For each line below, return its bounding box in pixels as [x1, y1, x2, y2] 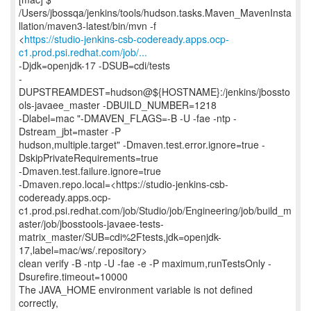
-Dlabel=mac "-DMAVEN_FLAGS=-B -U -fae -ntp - [19, 111, 237, 125]
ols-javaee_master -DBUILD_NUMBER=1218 [19, 98, 217, 112]
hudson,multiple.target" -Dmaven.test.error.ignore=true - [19, 137, 265, 151]
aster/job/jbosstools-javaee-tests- [19, 217, 164, 230]
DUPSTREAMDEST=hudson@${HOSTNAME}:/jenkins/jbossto [19, 85, 290, 99]
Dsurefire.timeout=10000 [19, 269, 128, 283]
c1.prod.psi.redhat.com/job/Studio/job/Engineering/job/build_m [19, 203, 292, 217]
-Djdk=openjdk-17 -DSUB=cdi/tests [19, 58, 170, 72]
